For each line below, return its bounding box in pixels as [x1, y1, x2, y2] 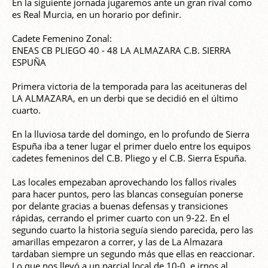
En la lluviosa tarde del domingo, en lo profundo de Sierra [12, 128, 249, 141]
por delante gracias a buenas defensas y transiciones [12, 200, 228, 212]
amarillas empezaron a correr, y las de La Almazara [12, 236, 223, 248]
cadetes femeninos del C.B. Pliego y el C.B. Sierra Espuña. [12, 152, 246, 165]
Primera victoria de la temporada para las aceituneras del [12, 80, 247, 93]
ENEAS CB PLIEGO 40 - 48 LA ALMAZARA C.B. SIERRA [12, 44, 231, 57]
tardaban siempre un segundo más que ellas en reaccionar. [12, 248, 255, 260]
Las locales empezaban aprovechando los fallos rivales [12, 176, 236, 188]
